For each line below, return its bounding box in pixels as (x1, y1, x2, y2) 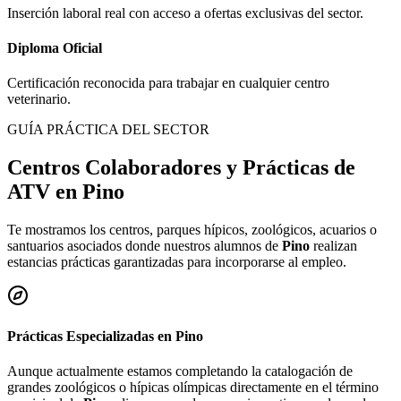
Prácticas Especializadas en (7, 328, 175, 345)
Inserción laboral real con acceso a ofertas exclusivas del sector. (7, 4, 363, 21)
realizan (310, 237, 357, 253)
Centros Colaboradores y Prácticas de (7, 156, 355, 179)
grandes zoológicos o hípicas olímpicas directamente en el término (7, 380, 379, 396)
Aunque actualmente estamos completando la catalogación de (7, 363, 353, 380)
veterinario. (7, 91, 71, 107)
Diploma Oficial (7, 39, 102, 55)
